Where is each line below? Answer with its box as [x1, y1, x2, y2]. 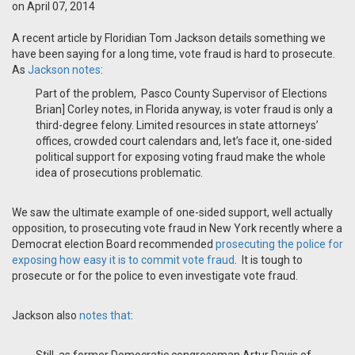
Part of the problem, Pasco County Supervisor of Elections [36, 87, 327, 101]
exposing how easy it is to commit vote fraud [12, 254, 235, 267]
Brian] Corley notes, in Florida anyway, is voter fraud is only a [36, 103, 333, 116]
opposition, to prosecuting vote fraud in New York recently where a [12, 222, 342, 235]
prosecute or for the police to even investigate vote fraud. [12, 269, 300, 283]
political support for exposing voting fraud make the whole [36, 151, 326, 164]
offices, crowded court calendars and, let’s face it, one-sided [36, 135, 332, 148]
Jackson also [12, 309, 77, 323]
